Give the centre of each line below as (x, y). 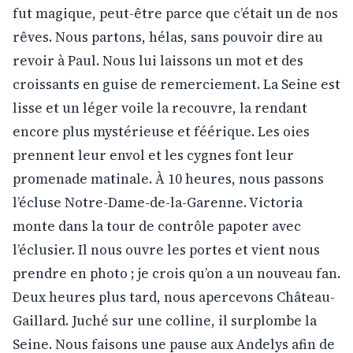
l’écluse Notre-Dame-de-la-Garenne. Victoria (158, 202)
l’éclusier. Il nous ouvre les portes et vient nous (166, 249)
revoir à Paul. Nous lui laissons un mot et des (158, 60)
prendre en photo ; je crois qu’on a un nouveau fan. (176, 273)
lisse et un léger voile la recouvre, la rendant (160, 108)
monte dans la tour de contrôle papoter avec (157, 226)
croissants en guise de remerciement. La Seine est (176, 84)
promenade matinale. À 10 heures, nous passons (168, 178)
